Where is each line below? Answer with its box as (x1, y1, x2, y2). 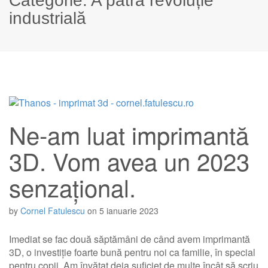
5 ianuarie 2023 (99, 205, 159, 217)
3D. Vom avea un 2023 (9, 144, 249, 178)
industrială (9, 9, 86, 28)
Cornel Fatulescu (20, 205, 85, 217)
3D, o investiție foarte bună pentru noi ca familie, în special (9, 245, 255, 259)
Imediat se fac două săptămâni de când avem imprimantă (9, 232, 250, 246)
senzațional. (9, 170, 136, 204)
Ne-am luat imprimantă (9, 117, 249, 151)
